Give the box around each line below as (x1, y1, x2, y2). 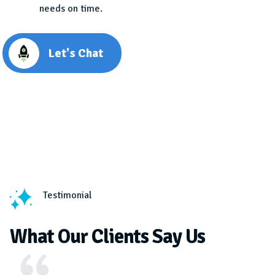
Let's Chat (48, 45, 103, 61)
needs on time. (39, 2, 103, 15)
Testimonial (43, 189, 92, 202)
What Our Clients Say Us (10, 225, 205, 249)
